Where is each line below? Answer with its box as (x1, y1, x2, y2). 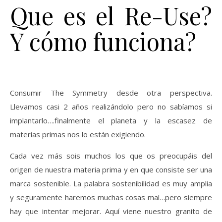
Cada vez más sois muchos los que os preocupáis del (10, 150, 212, 161)
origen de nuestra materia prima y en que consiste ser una (10, 164, 212, 174)
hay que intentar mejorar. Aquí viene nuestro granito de (10, 206, 212, 216)
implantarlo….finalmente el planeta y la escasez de (10, 115, 212, 125)
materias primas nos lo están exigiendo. (10, 129, 146, 139)
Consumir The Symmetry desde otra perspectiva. (10, 87, 212, 98)
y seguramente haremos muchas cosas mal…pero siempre (10, 192, 212, 202)
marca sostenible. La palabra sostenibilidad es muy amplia (10, 178, 212, 188)
